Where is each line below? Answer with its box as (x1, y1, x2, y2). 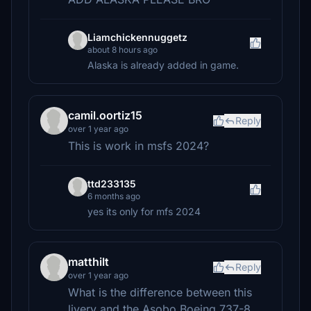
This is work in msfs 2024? (68, 139, 209, 153)
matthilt (68, 255, 109, 269)
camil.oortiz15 (68, 108, 142, 122)
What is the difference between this (68, 285, 252, 299)
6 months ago (87, 191, 140, 201)
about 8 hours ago (87, 44, 158, 55)
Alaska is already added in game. (87, 59, 239, 71)
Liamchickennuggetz (87, 31, 187, 43)
